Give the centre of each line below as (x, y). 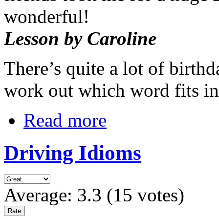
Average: (41, 195)
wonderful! (47, 16)
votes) (158, 195)
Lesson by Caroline (80, 38)
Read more (65, 120)
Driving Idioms (73, 153)
